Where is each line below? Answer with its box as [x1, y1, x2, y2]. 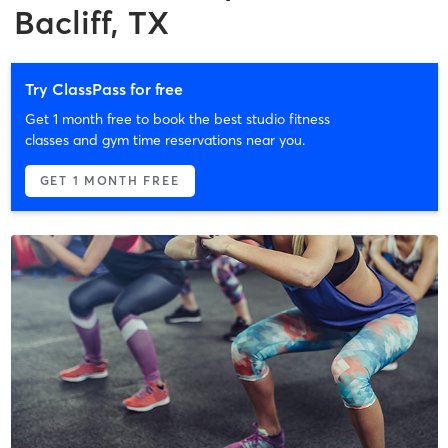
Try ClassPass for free [24, 78, 183, 99]
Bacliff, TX [14, 2, 169, 42]
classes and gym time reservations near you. [24, 130, 305, 149]
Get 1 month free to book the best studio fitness [24, 109, 330, 128]
